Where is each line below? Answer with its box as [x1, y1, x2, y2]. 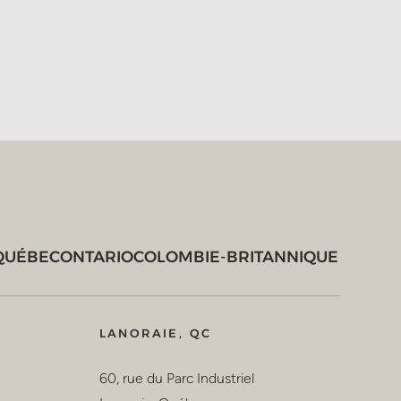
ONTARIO [60, 246, 134, 266]
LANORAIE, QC [98, 325, 212, 340]
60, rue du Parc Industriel [98, 370, 254, 388]
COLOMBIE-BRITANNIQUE [133, 246, 339, 266]
